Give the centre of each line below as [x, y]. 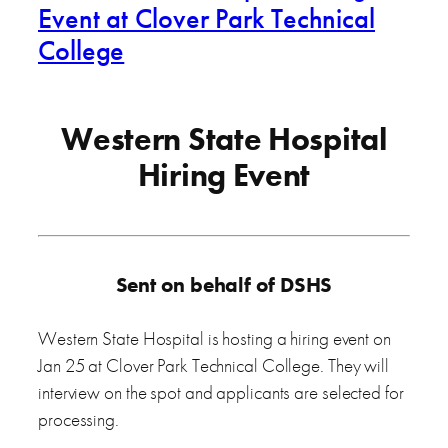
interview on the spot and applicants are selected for [221, 393]
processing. [78, 420]
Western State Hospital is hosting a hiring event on [214, 339]
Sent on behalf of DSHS [224, 285]
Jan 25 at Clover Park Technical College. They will [213, 366]
